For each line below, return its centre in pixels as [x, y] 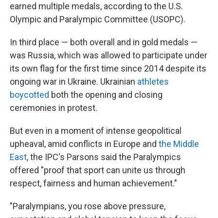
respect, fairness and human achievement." [93, 183]
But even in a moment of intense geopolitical [96, 131]
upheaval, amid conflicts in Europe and [84, 144]
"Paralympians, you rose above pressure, [88, 206]
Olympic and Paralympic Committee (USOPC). [98, 19]
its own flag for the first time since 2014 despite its [108, 68]
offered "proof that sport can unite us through [98, 170]
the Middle [179, 144]
